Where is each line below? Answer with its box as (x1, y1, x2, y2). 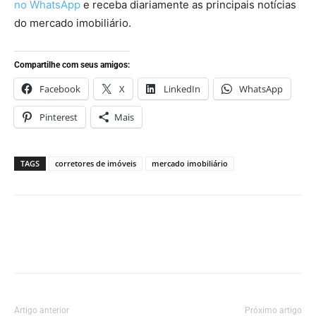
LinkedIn (164, 83, 200, 96)
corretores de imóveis (55, 158, 136, 169)
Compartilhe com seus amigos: (14, 60, 130, 71)
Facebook (39, 83, 80, 96)
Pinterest (39, 111, 78, 124)
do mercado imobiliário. (14, 16, 131, 30)
